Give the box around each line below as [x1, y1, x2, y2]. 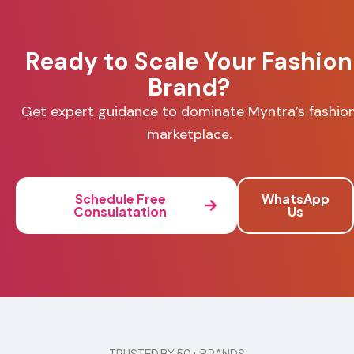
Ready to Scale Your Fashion [25, 45, 352, 77]
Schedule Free [74, 190, 166, 207]
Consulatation [73, 202, 168, 220]
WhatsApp [262, 190, 330, 207]
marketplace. [146, 124, 232, 144]
